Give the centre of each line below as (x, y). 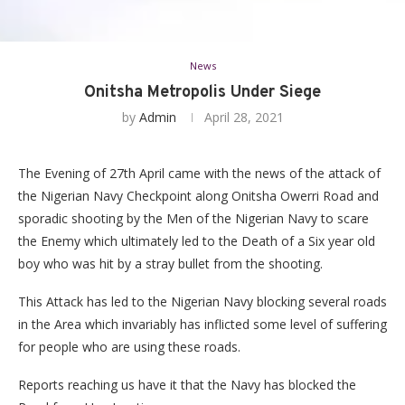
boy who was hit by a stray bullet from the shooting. (170, 264)
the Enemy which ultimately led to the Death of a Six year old (197, 241)
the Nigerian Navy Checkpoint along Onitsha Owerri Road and (198, 196)
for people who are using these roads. (129, 347)
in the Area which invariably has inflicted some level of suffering (202, 325)
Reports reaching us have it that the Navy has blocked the (187, 385)
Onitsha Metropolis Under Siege (202, 93)
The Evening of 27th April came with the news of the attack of (199, 174)
